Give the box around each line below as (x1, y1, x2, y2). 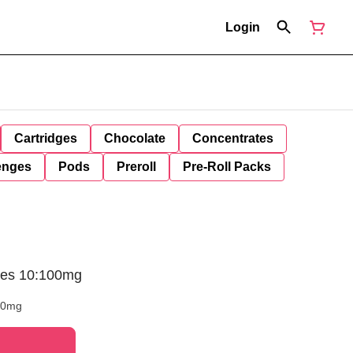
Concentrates (192, 132, 273, 145)
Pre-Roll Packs (183, 160, 271, 173)
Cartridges (14, 132, 77, 145)
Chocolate (104, 132, 165, 145)
